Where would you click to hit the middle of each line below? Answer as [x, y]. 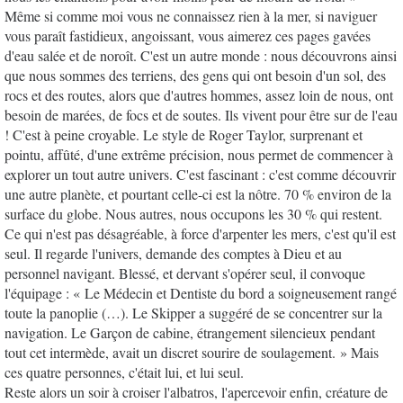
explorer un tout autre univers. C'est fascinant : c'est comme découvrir [200, 174]
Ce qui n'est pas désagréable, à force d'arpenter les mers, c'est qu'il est [200, 233]
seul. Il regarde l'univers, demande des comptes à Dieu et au [173, 253]
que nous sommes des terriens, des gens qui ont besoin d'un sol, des [195, 75]
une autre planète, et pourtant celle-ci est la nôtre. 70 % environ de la [198, 193]
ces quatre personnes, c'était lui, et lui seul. [124, 372]
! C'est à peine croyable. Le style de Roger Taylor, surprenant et [184, 134]
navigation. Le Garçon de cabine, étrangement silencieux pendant [190, 332]
